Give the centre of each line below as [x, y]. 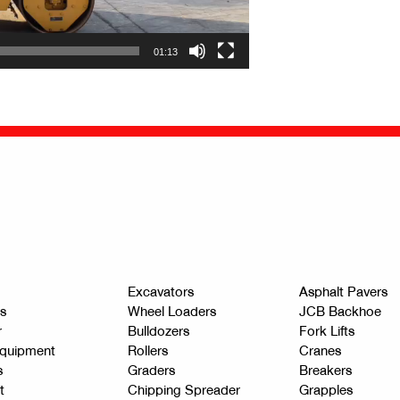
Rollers [148, 351]
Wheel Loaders [172, 312]
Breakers [325, 371]
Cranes [320, 351]
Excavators [161, 292]
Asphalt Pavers [343, 292]
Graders [151, 371]
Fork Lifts [327, 332]
